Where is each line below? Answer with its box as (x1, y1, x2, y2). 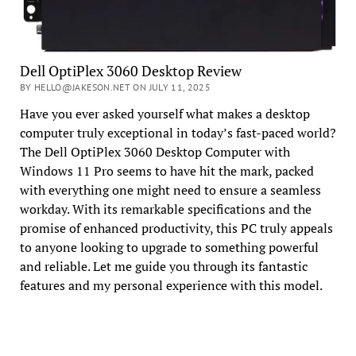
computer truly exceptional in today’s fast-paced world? (19, 124, 336, 142)
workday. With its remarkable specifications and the (19, 200, 311, 219)
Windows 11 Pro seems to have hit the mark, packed (19, 162, 314, 180)
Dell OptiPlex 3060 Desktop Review (19, 61, 242, 81)
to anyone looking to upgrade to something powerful (19, 238, 319, 257)
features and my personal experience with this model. (19, 277, 323, 295)
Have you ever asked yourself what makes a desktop (19, 105, 310, 123)
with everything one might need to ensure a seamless (19, 181, 321, 199)
